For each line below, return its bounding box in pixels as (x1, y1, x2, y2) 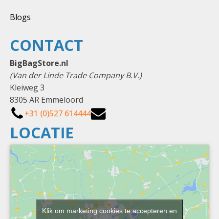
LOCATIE (10, 122, 74, 143)
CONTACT (10, 34, 83, 55)
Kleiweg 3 (10, 82, 44, 93)
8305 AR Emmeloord (10, 94, 83, 105)
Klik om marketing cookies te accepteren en (42, 206, 177, 215)
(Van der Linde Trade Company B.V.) (10, 69, 142, 81)
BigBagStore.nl (10, 57, 68, 68)
